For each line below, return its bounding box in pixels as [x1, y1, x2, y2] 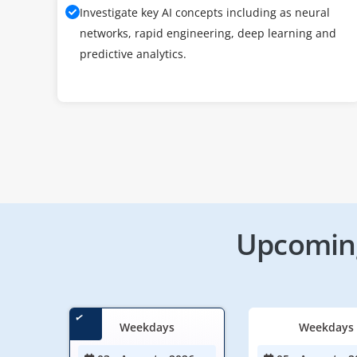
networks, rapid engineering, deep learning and [80, 25, 336, 41]
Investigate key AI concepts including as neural [80, 5, 330, 20]
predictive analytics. [80, 46, 186, 61]
